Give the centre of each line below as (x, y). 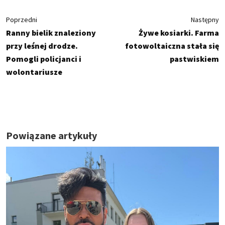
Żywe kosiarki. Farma (179, 32)
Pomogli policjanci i (44, 59)
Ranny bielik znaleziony (51, 32)
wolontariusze (34, 72)
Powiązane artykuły (51, 135)
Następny (205, 19)
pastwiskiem (194, 59)
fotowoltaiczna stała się (172, 45)
